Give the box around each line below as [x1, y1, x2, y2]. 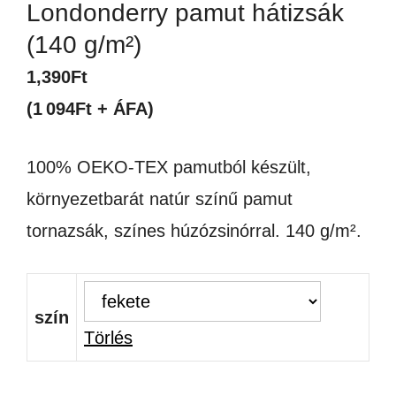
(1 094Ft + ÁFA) [27, 99, 154, 118]
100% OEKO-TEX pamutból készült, [27, 157, 311, 177]
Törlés [84, 328, 133, 347]
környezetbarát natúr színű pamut [27, 189, 293, 209]
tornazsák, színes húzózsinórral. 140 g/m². [27, 221, 362, 240]
